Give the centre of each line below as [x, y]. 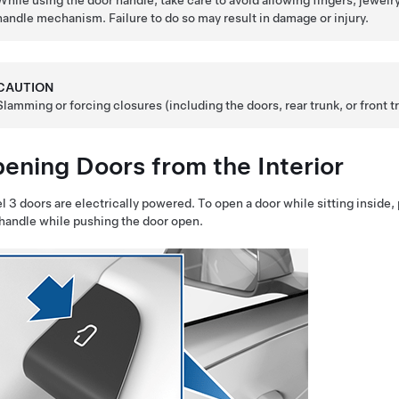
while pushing [79, 221]
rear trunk [313, 105]
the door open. [161, 221]
